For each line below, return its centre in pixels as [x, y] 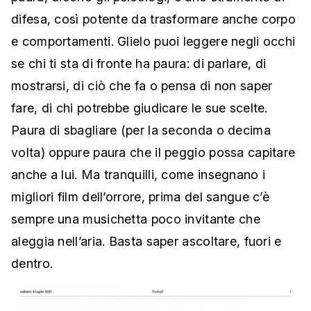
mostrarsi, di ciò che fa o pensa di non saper [142, 85]
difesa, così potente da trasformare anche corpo [154, 19]
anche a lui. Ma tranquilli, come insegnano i [138, 174]
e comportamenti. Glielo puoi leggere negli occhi [153, 41]
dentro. [32, 263]
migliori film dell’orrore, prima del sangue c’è [141, 196]
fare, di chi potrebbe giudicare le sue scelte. [140, 108]
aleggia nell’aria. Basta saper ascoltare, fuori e [146, 241]
